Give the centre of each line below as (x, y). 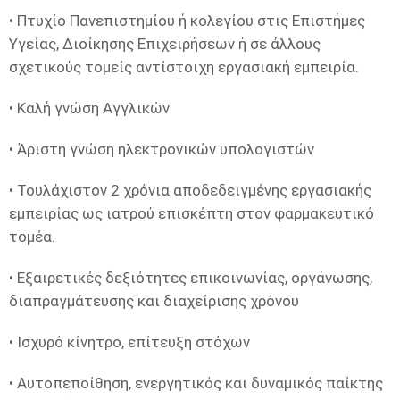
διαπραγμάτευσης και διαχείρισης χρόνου (154, 301)
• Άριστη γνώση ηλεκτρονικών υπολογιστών (162, 149)
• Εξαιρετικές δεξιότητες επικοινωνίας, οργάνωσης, (191, 278)
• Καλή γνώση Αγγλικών (89, 108)
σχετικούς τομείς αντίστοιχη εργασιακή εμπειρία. (184, 67)
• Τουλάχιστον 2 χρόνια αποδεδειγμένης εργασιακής (190, 190)
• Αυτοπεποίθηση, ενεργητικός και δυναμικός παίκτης (196, 383)
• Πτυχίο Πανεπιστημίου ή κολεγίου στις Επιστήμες (187, 21)
